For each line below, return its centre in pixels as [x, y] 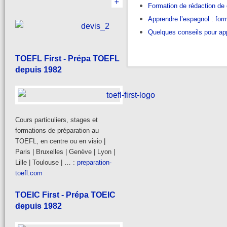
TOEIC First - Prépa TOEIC [65, 195]
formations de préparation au [57, 130]
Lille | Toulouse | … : [46, 162]
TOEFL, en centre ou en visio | [60, 141]
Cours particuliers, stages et [56, 120]
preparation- [94, 162]
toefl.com [29, 173]
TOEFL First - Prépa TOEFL [67, 58]
